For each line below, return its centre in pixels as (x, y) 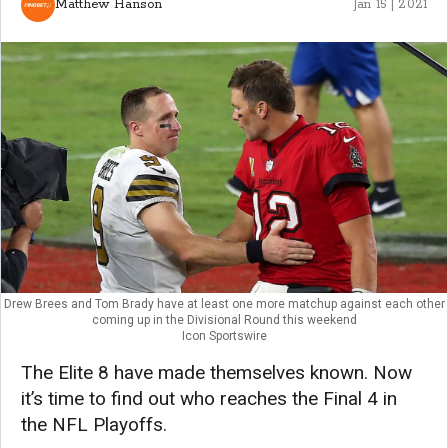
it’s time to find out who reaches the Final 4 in (209, 398)
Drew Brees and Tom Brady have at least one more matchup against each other (224, 303)
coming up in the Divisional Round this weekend (224, 319)
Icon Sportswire (224, 335)
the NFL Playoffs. (94, 424)
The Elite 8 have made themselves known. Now (216, 372)
